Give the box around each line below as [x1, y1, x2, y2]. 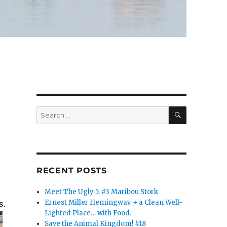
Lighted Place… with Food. [45, 209, 132, 218]
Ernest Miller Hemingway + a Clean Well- [45, 198, 183, 207]
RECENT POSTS [36, 166, 107, 176]
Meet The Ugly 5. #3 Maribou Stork [45, 187, 159, 197]
